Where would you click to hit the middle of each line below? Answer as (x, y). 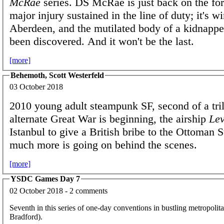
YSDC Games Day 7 (45, 179)
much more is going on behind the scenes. (103, 145)
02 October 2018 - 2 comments (58, 190)
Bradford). (26, 216)
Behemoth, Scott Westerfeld (57, 75)
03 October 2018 (36, 87)
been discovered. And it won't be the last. (102, 41)
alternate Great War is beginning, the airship (109, 119)
